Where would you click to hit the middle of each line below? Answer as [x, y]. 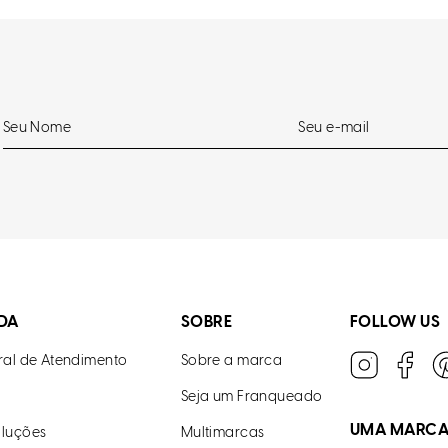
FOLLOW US [395, 322]
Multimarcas [222, 433]
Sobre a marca [231, 361]
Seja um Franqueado [251, 397]
